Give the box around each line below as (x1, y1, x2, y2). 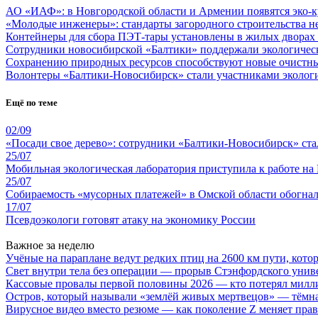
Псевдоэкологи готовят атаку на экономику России (6, 213, 256, 226)
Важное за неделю (6, 238, 94, 251)
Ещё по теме (6, 97, 57, 108)
